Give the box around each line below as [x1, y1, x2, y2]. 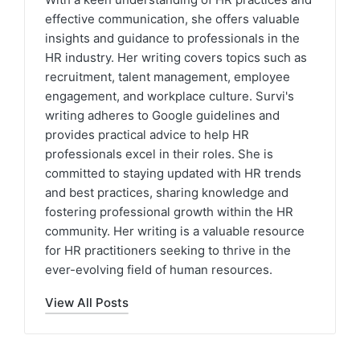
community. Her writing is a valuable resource [45, 223, 305, 239]
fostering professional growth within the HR [45, 204, 293, 220]
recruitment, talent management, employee [45, 69, 290, 85]
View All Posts [45, 295, 129, 311]
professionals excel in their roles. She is [45, 146, 273, 162]
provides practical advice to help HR [45, 127, 249, 143]
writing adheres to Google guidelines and [45, 108, 280, 124]
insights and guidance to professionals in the [45, 31, 300, 47]
